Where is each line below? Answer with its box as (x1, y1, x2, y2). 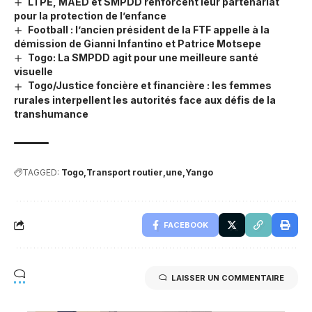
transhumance (14, 107, 88, 120)
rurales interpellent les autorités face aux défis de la (14, 93, 276, 106)
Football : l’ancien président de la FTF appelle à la (27, 24, 270, 36)
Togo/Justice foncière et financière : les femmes (27, 79, 272, 92)
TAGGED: (22, 166, 59, 178)
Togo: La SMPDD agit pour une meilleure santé (27, 52, 258, 64)
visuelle (14, 65, 53, 78)
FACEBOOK (164, 219, 208, 230)
